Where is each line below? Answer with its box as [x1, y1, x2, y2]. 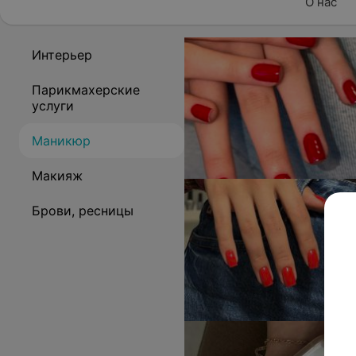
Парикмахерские [32, 82, 140, 98]
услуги [32, 98, 74, 114]
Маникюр [32, 133, 91, 149]
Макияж [32, 168, 83, 184]
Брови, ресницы [32, 203, 133, 219]
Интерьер [32, 47, 92, 63]
